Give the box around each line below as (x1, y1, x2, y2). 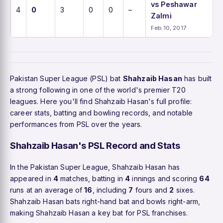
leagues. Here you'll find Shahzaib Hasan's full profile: (10, 97, 192, 106)
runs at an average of (10, 185, 85, 194)
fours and (133, 185, 170, 194)
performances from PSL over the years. (10, 119, 142, 128)
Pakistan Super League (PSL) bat (10, 74, 123, 83)
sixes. (174, 185, 195, 194)
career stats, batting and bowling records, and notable (10, 108, 193, 117)
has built (182, 74, 212, 83)
